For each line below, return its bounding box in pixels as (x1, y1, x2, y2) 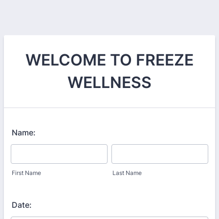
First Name (12, 169, 41, 176)
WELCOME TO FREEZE (25, 50, 194, 69)
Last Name (112, 169, 142, 176)
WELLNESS (67, 73, 152, 92)
